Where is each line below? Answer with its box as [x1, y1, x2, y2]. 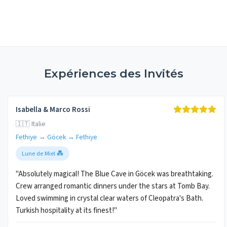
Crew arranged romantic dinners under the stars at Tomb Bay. [16, 181, 210, 192]
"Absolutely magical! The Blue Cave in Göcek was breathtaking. [16, 169, 213, 179]
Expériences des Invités [44, 66, 183, 81]
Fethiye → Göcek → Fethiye [16, 132, 97, 142]
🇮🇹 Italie [16, 119, 46, 129]
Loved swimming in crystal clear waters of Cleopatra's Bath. [16, 193, 203, 204]
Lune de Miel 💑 [22, 149, 63, 158]
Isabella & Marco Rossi [16, 104, 90, 115]
